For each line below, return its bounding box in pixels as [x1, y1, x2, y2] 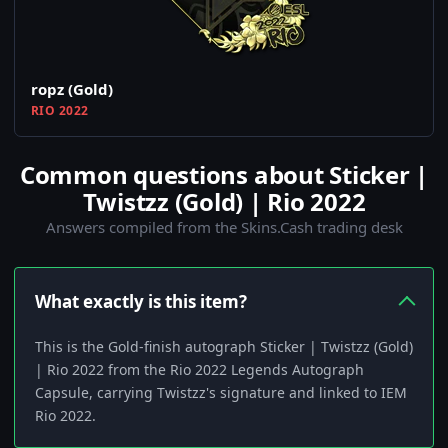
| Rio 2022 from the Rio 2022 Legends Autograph [35, 360, 364, 380]
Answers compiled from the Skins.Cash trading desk [45, 217, 403, 238]
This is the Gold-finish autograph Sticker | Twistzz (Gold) [35, 337, 413, 357]
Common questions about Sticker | [19, 158, 429, 192]
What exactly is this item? [35, 290, 247, 314]
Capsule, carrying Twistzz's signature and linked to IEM [35, 383, 407, 403]
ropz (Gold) [31, 79, 113, 100]
